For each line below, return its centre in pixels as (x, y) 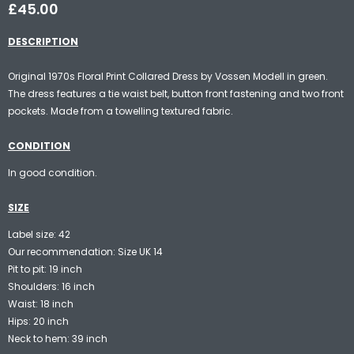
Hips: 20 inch (38, 321)
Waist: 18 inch (41, 303)
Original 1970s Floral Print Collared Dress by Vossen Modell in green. (168, 76)
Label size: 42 (39, 234)
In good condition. (54, 172)
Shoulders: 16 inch (51, 286)
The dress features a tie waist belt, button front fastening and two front (176, 93)
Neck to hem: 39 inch (58, 338)
